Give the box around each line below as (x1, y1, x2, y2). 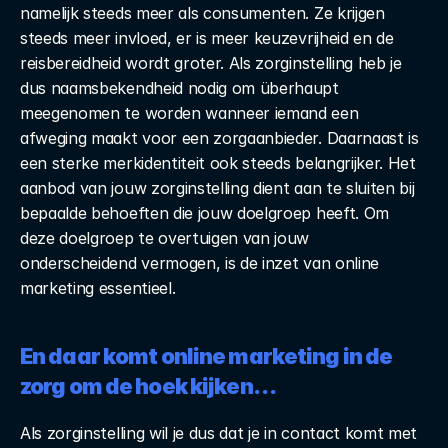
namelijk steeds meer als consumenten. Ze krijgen (20, 3, 385, 23)
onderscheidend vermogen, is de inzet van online (20, 253, 379, 273)
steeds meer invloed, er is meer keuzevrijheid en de (20, 28, 394, 48)
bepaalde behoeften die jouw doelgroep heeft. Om (20, 203, 389, 223)
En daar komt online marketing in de (20, 343, 393, 369)
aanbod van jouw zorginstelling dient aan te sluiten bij (20, 178, 415, 198)
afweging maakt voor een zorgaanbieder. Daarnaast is (20, 128, 419, 148)
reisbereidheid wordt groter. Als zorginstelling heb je (20, 53, 402, 73)
